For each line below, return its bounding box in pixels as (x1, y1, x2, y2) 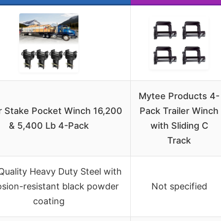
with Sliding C (150, 120, 208, 131)
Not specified (151, 181, 207, 191)
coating (33, 195, 65, 206)
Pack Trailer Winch (140, 105, 219, 116)
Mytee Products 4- (139, 90, 220, 101)
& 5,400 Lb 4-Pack (9, 120, 89, 131)
